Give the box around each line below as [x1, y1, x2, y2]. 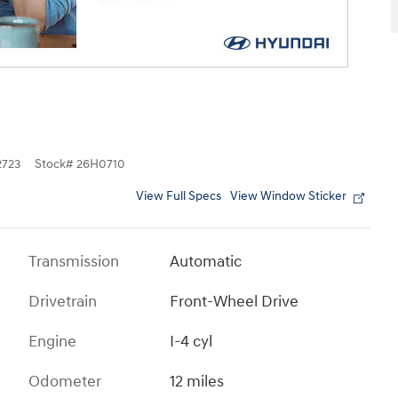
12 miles [170, 370, 225, 392]
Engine [28, 330, 76, 352]
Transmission [28, 251, 119, 272]
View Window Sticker [230, 188, 346, 203]
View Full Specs [136, 188, 221, 203]
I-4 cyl [170, 330, 213, 352]
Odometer [28, 370, 101, 392]
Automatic [170, 251, 243, 272]
